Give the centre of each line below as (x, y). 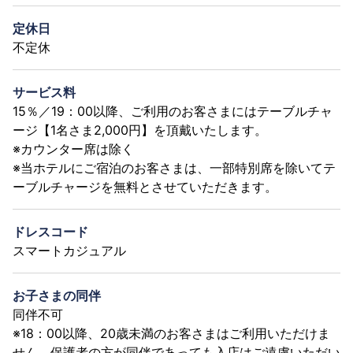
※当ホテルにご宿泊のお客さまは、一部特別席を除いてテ (174, 167)
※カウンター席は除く (73, 149)
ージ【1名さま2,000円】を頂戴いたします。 (140, 130)
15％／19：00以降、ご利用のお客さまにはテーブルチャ (173, 111)
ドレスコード (50, 231)
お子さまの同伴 (57, 295)
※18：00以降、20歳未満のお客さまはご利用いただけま (171, 333)
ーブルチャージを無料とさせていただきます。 (145, 186)
